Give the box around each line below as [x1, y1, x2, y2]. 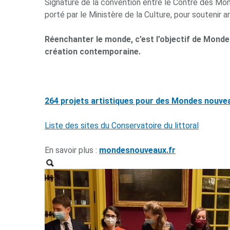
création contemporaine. [45, 47, 141, 56]
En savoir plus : [45, 145, 97, 155]
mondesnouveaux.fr [99, 145, 176, 155]
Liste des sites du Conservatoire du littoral [45, 121, 199, 130]
